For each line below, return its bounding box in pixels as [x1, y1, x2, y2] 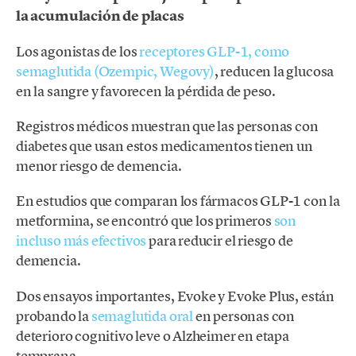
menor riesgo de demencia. [16, 157, 182, 176]
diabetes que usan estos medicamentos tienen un [16, 137, 313, 156]
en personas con [192, 306, 296, 325]
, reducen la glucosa [214, 62, 335, 80]
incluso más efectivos [16, 231, 147, 250]
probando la [16, 306, 91, 325]
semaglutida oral [91, 306, 193, 325]
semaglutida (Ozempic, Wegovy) [16, 62, 215, 80]
